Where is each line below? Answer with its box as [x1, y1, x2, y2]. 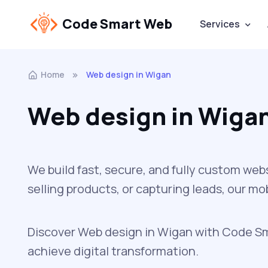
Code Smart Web [62, 15, 172, 33]
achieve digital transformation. [27, 242, 199, 259]
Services [199, 17, 240, 31]
